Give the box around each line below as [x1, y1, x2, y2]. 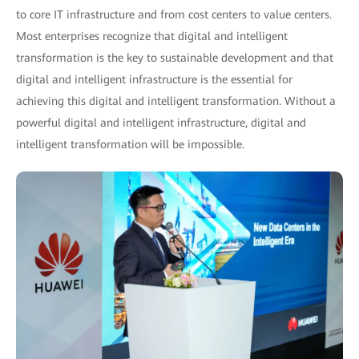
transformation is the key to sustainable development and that [16, 51, 333, 65]
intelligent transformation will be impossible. [16, 138, 244, 151]
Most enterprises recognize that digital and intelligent [16, 30, 288, 43]
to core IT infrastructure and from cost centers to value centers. [16, 8, 332, 22]
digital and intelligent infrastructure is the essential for [16, 73, 292, 87]
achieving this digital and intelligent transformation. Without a [16, 95, 336, 108]
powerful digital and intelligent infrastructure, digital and [16, 116, 306, 130]
